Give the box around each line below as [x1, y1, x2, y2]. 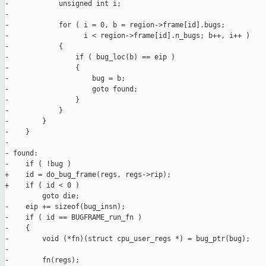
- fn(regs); [5, 256, 80, 265]
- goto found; [5, 85, 138, 94]
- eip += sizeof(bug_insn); [5, 202, 125, 211]
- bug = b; [5, 74, 125, 83]
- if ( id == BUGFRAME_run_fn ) [5, 213, 142, 222]
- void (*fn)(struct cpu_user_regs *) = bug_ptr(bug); [5, 235, 250, 243]
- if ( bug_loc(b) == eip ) [5, 53, 175, 62]
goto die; [5, 192, 80, 201]
